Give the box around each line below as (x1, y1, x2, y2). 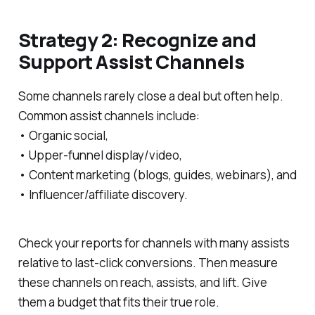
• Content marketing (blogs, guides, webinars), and (18, 166, 297, 183)
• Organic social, (18, 127, 108, 143)
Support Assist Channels (18, 48, 245, 75)
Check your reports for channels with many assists (18, 234, 290, 251)
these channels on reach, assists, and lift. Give (18, 274, 267, 290)
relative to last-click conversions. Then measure (18, 254, 278, 271)
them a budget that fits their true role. (18, 293, 219, 310)
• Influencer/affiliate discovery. (18, 186, 188, 202)
